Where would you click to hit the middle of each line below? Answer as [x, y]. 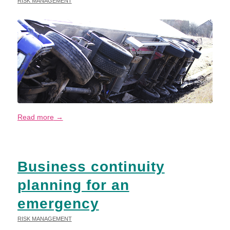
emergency [58, 203]
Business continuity [91, 166]
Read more [35, 117]
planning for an [73, 185]
